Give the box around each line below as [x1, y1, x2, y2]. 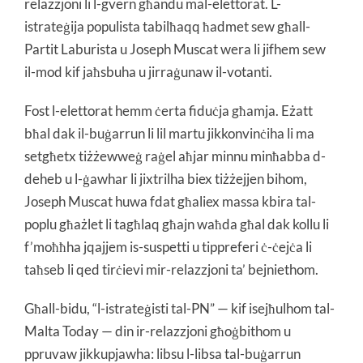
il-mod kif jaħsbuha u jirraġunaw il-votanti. [24, 63, 272, 80]
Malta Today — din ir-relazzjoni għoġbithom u [24, 322, 291, 340]
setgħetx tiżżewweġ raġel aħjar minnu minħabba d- [24, 147, 326, 164]
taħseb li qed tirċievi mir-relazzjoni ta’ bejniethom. [24, 261, 318, 278]
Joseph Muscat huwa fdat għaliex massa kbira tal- [24, 193, 316, 210]
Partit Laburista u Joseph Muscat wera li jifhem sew [24, 41, 326, 58]
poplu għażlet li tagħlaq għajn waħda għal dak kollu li [24, 216, 329, 233]
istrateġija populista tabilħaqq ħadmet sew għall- [24, 18, 310, 35]
